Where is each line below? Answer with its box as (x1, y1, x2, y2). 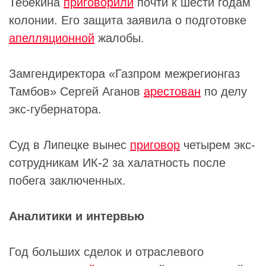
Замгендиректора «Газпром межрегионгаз (9, 66, 240, 80)
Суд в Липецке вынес (9, 138, 130, 151)
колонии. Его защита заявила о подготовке (9, 13, 246, 27)
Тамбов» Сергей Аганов (9, 84, 144, 98)
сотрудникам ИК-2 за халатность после (9, 156, 226, 169)
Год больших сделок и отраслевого (9, 245, 204, 258)
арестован (144, 84, 201, 98)
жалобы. (94, 31, 144, 45)
